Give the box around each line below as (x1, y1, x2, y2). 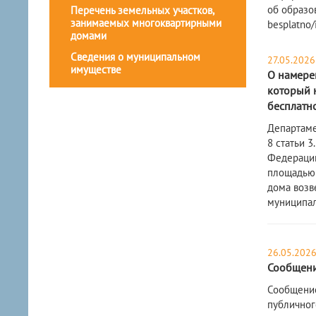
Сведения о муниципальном (71, 50, 200, 64)
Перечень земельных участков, (71, 4, 214, 18)
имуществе (71, 63, 121, 77)
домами (71, 29, 107, 43)
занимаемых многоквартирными (71, 16, 221, 30)
